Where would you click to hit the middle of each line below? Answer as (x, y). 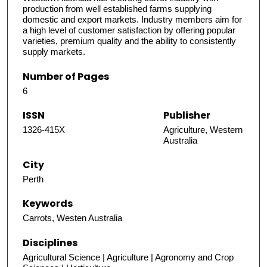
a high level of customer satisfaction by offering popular (129, 30)
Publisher (187, 115)
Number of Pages (66, 76)
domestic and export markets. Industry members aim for (132, 20)
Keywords (48, 204)
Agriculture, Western (203, 129)
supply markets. (54, 52)
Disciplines (50, 243)
